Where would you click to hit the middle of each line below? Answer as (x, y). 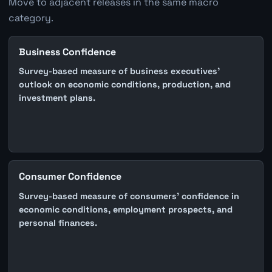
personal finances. (58, 223)
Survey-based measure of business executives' (119, 71)
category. (31, 18)
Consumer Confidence (70, 177)
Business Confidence (67, 52)
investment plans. (57, 98)
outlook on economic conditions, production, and (124, 85)
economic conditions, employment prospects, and (125, 209)
